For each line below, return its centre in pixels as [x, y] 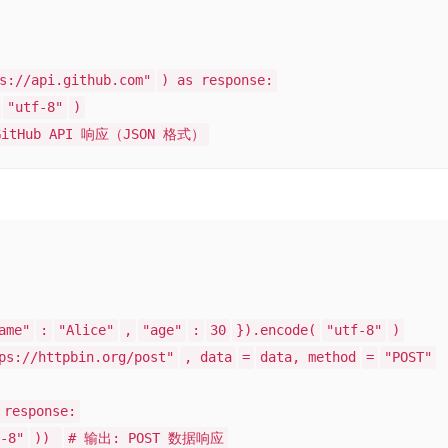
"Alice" [86, 330]
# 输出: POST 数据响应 [146, 438]
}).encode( [276, 330]
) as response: [217, 80]
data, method [308, 357]
